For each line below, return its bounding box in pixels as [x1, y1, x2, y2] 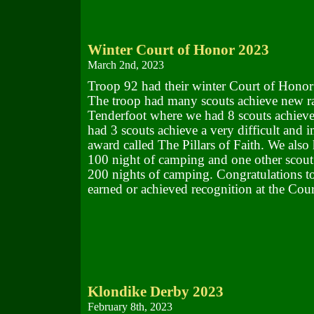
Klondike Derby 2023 [87, 283, 224, 300]
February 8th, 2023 [87, 301, 172, 313]
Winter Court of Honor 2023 [87, 41, 269, 58]
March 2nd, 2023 [87, 59, 164, 71]
